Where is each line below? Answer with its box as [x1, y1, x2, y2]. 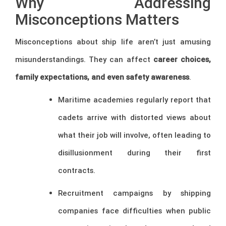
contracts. [58, 165, 95, 176]
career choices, [153, 54, 211, 65]
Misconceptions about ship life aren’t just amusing [15, 37, 211, 47]
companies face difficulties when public [58, 206, 211, 216]
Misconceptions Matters [15, 10, 179, 29]
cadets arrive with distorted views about [58, 112, 211, 123]
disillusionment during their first [58, 148, 211, 158]
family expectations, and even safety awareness [15, 72, 189, 82]
